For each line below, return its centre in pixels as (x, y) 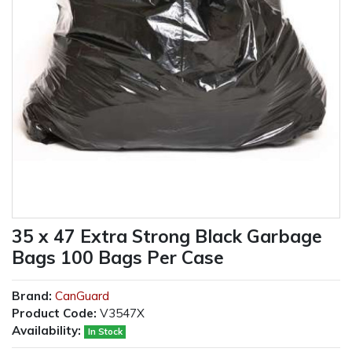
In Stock (105, 332)
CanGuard (82, 296)
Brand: (32, 296)
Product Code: (54, 313)
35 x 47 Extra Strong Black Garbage (167, 236)
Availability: (46, 331)
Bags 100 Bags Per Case (118, 258)
